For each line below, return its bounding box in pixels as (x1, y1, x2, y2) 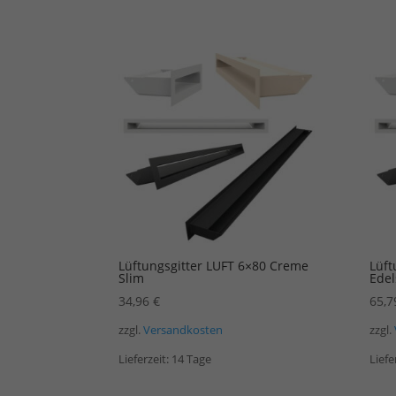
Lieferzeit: (118, 351, 172, 367)
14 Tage (171, 351, 212, 367)
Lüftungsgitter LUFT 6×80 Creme (118, 257, 309, 275)
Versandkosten (143, 323, 224, 339)
